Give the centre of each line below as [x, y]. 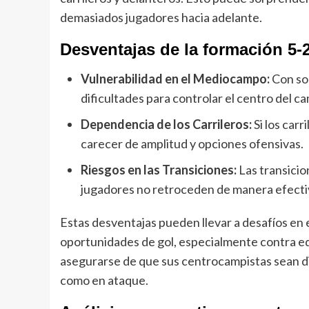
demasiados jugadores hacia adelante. [161, 18]
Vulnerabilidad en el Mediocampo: [175, 79]
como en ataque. [104, 280]
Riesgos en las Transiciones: [159, 170]
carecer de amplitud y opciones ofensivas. [192, 144]
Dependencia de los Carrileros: [166, 124]
